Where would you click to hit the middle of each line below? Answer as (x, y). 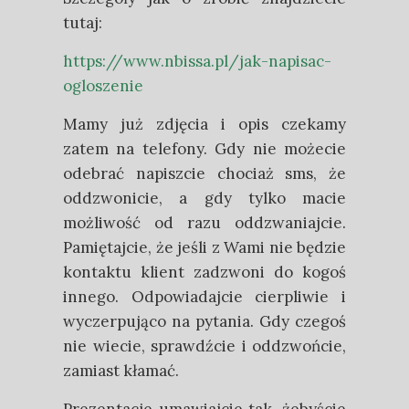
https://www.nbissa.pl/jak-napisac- (197, 61)
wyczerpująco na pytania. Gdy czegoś (204, 321)
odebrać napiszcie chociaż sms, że (204, 173)
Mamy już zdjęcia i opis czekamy (204, 124)
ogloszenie (103, 86)
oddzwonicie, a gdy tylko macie (204, 198)
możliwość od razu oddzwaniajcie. (204, 223)
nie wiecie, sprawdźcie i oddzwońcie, (204, 346)
